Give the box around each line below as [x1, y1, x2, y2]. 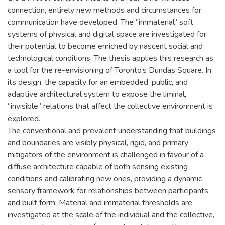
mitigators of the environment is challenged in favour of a [8, 149, 204, 160]
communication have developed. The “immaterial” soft [8, 16, 193, 28]
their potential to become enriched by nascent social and [8, 40, 203, 52]
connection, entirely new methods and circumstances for [8, 4, 201, 16]
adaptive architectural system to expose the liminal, [8, 88, 186, 100]
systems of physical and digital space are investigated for [8, 28, 206, 40]
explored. [8, 113, 40, 124]
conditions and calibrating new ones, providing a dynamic [8, 173, 202, 184]
